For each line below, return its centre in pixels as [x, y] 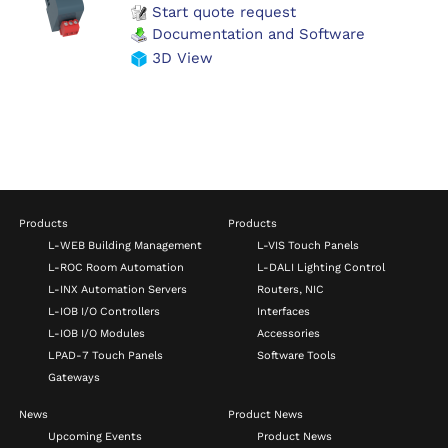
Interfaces [284, 311]
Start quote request [221, 12]
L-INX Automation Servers [118, 289]
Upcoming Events [95, 436]
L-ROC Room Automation [116, 267]
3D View [180, 58]
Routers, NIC [291, 289]
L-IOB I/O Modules [97, 333]
